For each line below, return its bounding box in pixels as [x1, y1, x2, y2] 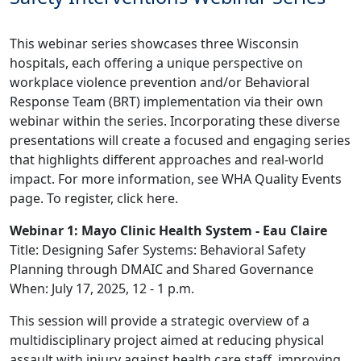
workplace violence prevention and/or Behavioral [10, 73, 309, 91]
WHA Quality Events [222, 170, 342, 188]
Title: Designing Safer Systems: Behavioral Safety [10, 241, 305, 259]
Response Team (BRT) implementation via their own [10, 93, 323, 110]
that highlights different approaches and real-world [10, 151, 324, 168]
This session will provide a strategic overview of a [10, 312, 309, 330]
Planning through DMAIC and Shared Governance [10, 260, 313, 278]
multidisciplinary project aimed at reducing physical [10, 331, 324, 349]
